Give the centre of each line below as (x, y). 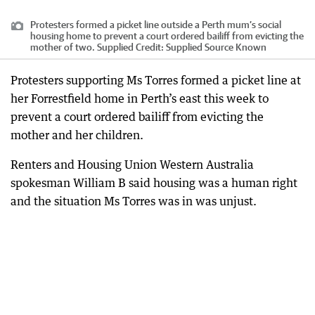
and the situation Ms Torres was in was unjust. (134, 201)
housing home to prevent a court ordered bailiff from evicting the (167, 36)
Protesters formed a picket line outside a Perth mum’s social (156, 24)
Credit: (150, 47)
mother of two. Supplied (82, 47)
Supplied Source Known (216, 47)
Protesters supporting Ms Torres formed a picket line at (156, 80)
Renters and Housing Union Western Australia (132, 164)
